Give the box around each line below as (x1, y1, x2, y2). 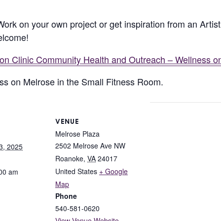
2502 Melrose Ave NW (55, 141, 125, 150)
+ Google (99, 166, 128, 176)
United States (55, 166, 97, 176)
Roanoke (55, 153, 83, 163)
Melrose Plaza (55, 129, 100, 139)
